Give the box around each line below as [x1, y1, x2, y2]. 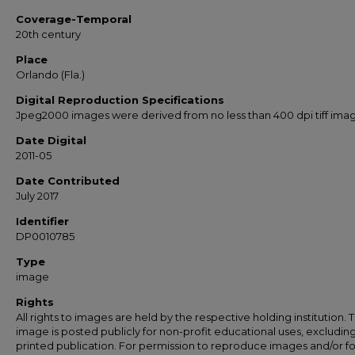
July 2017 [16, 189, 59, 202]
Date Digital [16, 134, 86, 147]
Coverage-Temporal [16, 13, 132, 25]
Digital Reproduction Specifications [16, 94, 224, 106]
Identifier [16, 215, 69, 227]
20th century [16, 28, 81, 40]
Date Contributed [16, 174, 120, 187]
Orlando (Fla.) [16, 68, 85, 81]
